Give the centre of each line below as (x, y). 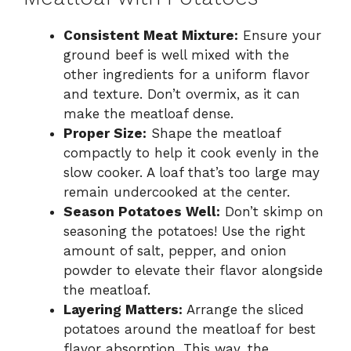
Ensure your (280, 36)
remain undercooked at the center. (177, 192)
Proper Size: (105, 134)
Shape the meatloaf (213, 134)
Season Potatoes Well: (142, 212)
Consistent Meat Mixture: (151, 36)
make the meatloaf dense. (148, 114)
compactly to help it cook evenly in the (191, 153)
